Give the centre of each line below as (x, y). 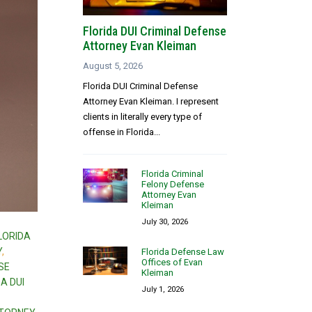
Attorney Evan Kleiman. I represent (151, 101)
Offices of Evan (172, 262)
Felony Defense (173, 184)
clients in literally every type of (143, 116)
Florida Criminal (173, 173)
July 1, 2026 (163, 289)
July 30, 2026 (165, 221)
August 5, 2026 (113, 65)
